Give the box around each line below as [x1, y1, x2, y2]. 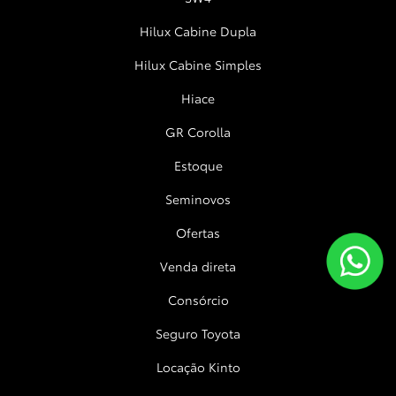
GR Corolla [165, 123, 231, 141]
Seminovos [165, 190, 231, 209]
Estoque [173, 156, 223, 175]
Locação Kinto [156, 358, 240, 377]
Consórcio [167, 291, 229, 309]
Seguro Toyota [156, 324, 240, 343]
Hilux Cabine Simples [134, 56, 262, 74]
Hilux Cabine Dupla [140, 22, 256, 41]
